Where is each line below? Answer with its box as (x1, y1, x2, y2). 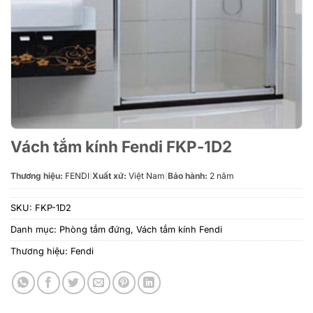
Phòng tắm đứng (59, 224, 131, 235)
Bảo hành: (168, 170, 208, 181)
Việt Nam (126, 170, 165, 181)
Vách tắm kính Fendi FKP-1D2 (10, 137, 232, 156)
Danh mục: (10, 224, 59, 235)
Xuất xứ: (92, 170, 126, 181)
